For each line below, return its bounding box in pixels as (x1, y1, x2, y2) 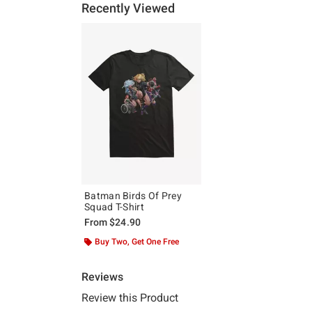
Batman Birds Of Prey (84, 190, 182, 202)
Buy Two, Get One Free (95, 237, 179, 247)
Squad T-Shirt (84, 201, 144, 213)
